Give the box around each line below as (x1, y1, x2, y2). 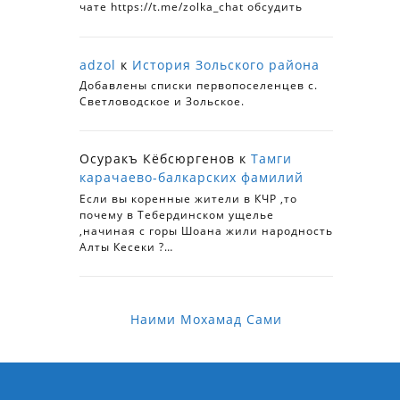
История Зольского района (132, 55, 320, 73)
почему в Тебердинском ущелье (79, 206, 274, 222)
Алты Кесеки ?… (79, 238, 173, 254)
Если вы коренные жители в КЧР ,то (79, 190, 297, 206)
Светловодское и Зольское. (79, 94, 245, 110)
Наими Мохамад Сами (130, 310, 282, 328)
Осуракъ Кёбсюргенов (79, 150, 235, 168)
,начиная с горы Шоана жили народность (79, 222, 333, 238)
